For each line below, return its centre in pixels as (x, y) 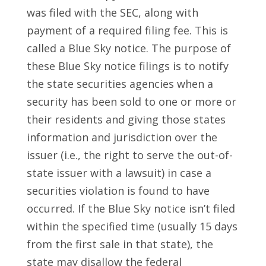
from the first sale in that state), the (120, 244)
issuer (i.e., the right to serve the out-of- (129, 155)
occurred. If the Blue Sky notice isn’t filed (131, 209)
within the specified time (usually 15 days (132, 227)
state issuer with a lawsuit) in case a (119, 173)
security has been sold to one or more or (131, 102)
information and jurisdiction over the (122, 137)
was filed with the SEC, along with (112, 13)
